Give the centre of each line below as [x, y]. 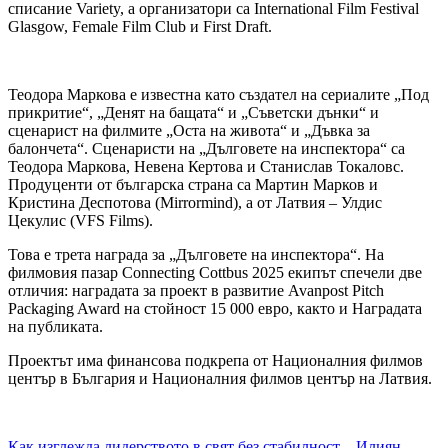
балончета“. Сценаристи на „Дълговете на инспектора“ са [206, 149]
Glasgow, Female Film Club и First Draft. [140, 27]
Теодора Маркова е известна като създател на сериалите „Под [218, 95]
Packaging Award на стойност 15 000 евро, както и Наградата [215, 309]
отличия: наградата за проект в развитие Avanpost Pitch [196, 291]
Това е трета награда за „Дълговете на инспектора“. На [196, 255]
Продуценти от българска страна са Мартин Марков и [193, 185]
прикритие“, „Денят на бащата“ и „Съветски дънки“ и [193, 113]
